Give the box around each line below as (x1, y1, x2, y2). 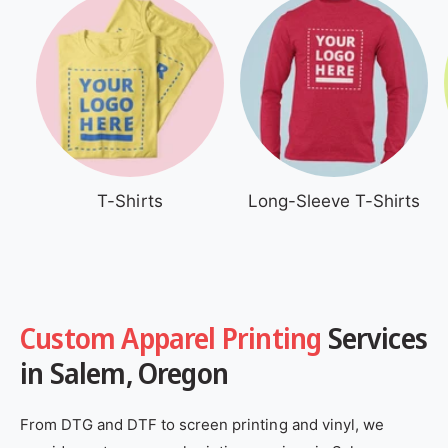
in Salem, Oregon (20, 354, 229, 393)
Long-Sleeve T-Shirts (247, 191, 421, 212)
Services (327, 319, 428, 358)
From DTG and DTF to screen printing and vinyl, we (20, 415, 384, 435)
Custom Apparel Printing (20, 319, 328, 358)
